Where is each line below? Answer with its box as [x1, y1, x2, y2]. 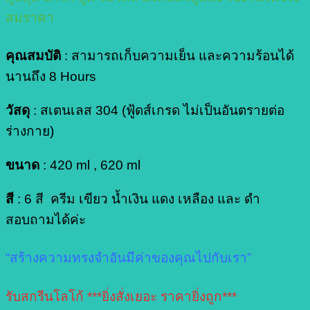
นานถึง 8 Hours [6, 69, 96, 84]
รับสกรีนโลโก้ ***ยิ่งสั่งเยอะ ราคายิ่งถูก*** [6, 289, 237, 304]
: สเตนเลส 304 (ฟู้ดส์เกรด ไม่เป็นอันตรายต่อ [30, 103, 284, 118]
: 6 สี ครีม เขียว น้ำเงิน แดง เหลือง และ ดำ [14, 192, 260, 207]
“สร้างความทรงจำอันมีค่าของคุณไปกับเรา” [6, 250, 251, 266]
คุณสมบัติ [6, 48, 61, 63]
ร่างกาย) [6, 124, 54, 139]
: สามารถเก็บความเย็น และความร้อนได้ [61, 48, 294, 63]
